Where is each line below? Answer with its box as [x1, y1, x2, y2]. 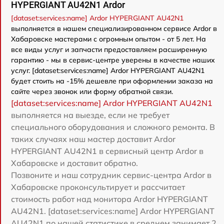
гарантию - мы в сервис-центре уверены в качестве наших [11, 55, 215, 64]
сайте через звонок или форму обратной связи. [11, 87, 173, 96]
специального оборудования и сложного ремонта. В [11, 122, 215, 132]
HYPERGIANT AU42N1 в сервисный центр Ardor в [11, 146, 203, 156]
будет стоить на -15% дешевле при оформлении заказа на [11, 76, 213, 85]
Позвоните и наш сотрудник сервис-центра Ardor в [11, 170, 211, 180]
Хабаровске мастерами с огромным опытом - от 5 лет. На [11, 34, 206, 43]
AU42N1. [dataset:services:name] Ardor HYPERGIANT [11, 206, 214, 216]
